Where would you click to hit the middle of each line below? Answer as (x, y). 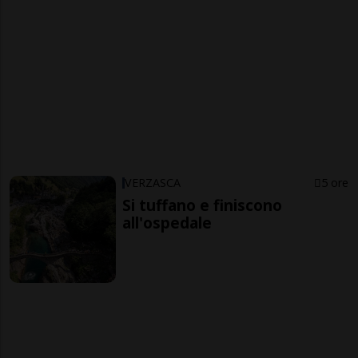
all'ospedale (167, 223)
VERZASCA (153, 183)
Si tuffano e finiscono (203, 205)
